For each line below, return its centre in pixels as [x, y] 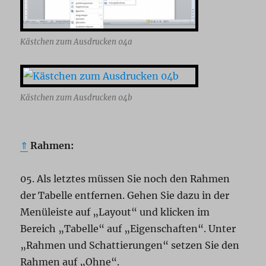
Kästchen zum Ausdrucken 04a [77, 42]
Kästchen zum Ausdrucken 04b [77, 98]
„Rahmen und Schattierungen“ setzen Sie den [130, 246]
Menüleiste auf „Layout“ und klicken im [115, 212]
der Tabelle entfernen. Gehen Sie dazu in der [125, 196]
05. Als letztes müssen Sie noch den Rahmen [125, 179]
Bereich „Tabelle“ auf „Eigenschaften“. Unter [128, 229]
